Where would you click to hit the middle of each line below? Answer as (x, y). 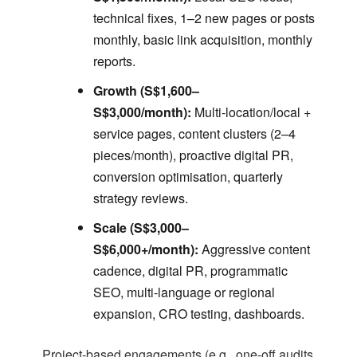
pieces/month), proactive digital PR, (193, 155)
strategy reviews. (140, 198)
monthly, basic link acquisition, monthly (202, 40)
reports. (114, 61)
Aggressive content (254, 249)
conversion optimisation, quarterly (188, 177)
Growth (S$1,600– (146, 91)
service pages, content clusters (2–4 (194, 134)
